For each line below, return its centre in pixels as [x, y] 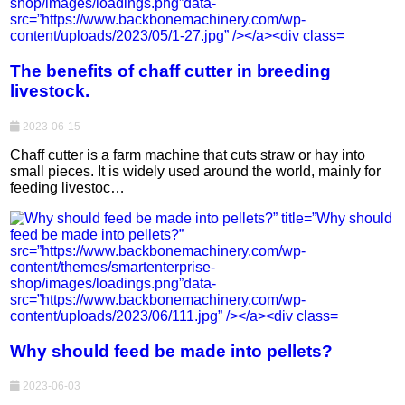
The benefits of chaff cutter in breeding [171, 71]
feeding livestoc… [68, 187]
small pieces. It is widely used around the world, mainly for [196, 171]
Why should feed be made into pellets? [172, 351]
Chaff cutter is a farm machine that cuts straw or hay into [188, 155]
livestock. [50, 91]
